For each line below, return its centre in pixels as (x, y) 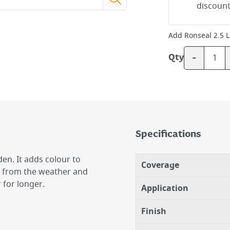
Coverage (160, 165)
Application (165, 188)
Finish (154, 212)
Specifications (168, 135)
